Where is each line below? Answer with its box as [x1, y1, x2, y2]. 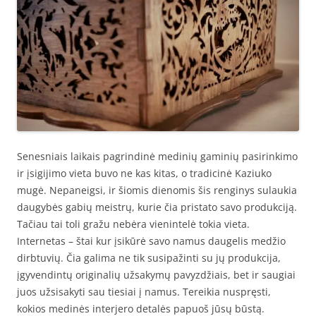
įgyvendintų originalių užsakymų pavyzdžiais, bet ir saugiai [17, 267, 296, 281]
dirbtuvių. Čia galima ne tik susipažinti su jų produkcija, [17, 250, 281, 265]
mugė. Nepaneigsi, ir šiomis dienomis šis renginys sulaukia [17, 183, 297, 197]
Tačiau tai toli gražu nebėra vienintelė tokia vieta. [17, 217, 250, 231]
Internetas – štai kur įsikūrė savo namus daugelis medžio [17, 233, 286, 248]
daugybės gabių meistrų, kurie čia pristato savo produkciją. [17, 200, 297, 214]
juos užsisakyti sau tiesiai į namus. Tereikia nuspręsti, [17, 284, 271, 298]
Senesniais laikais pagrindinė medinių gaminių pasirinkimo [17, 149, 298, 163]
